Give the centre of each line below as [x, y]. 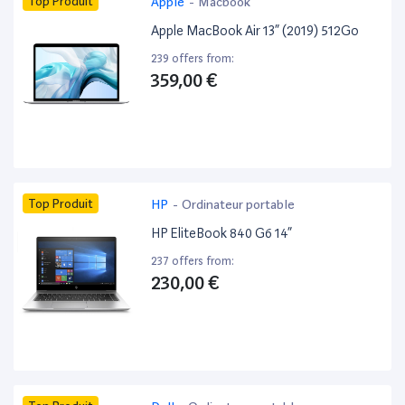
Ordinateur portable [239, 205]
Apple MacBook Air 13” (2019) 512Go [255, 31]
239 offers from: [193, 59]
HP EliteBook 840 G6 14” [222, 234]
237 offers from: [193, 261]
